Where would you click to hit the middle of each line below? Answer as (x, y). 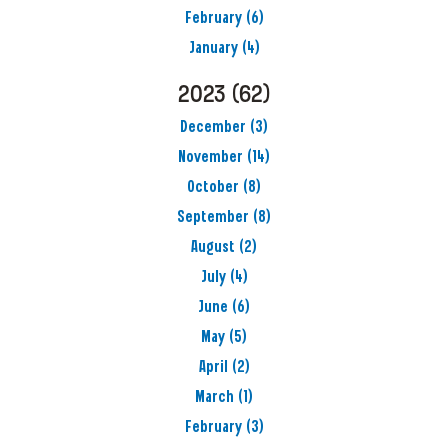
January (213, 49)
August (213, 248)
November (210, 158)
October (213, 188)
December (213, 128)
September (213, 218)
